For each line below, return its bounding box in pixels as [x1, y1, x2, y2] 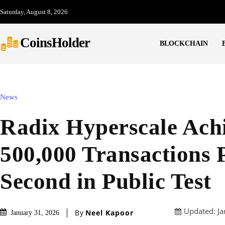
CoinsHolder [20, 35, 90, 51]
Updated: [184, 206, 215, 216]
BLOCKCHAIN [159, 40, 208, 48]
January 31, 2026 [11, 209, 59, 217]
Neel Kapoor [85, 207, 134, 217]
